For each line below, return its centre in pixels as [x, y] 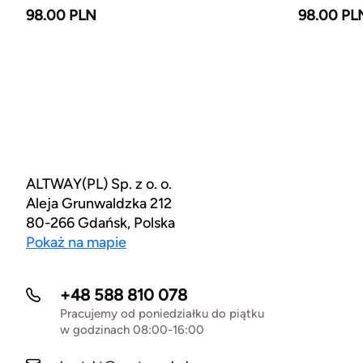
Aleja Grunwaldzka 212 [99, 203]
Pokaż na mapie [76, 242]
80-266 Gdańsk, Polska [100, 223]
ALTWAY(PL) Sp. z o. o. [99, 184]
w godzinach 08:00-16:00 [132, 330]
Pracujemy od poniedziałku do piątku [162, 314]
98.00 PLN [61, 15]
